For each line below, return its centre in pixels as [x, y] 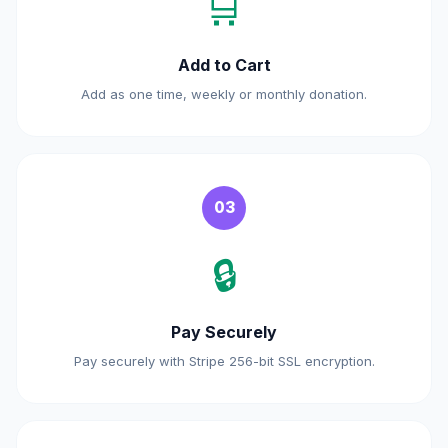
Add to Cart [224, 65]
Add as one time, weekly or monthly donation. [224, 94]
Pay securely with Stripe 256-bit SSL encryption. [224, 361]
